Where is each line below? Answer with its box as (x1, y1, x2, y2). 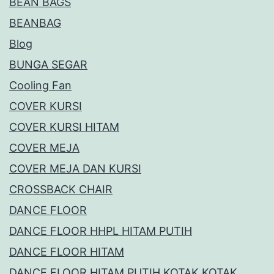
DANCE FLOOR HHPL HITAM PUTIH (9, 224, 192, 238)
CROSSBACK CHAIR (9, 183, 113, 196)
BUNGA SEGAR (9, 58, 87, 72)
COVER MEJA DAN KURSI (9, 162, 141, 176)
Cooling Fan (9, 79, 72, 92)
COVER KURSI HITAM (9, 120, 119, 134)
